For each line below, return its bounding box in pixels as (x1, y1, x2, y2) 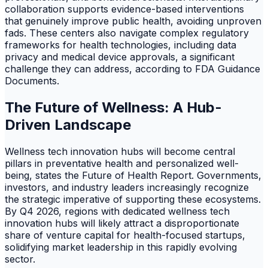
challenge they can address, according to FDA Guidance (5, 62, 260, 75)
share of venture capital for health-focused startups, (5, 229, 245, 241)
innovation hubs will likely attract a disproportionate (5, 217, 239, 229)
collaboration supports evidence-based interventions (5, 2, 244, 15)
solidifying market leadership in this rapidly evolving (5, 240, 237, 253)
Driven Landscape (5, 115, 131, 133)
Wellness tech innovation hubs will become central (5, 145, 235, 157)
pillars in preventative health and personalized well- (5, 157, 239, 169)
